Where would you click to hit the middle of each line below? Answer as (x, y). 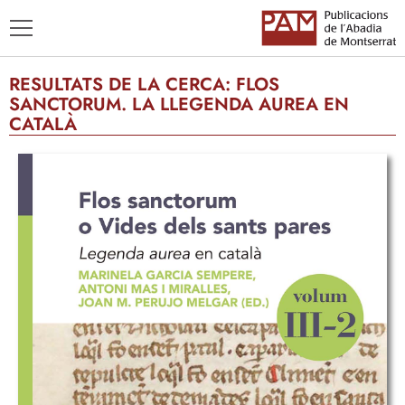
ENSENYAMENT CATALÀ (100, 250)
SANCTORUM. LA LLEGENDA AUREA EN (179, 105)
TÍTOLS (42, 195)
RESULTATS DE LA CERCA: (122, 85)
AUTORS (47, 222)
